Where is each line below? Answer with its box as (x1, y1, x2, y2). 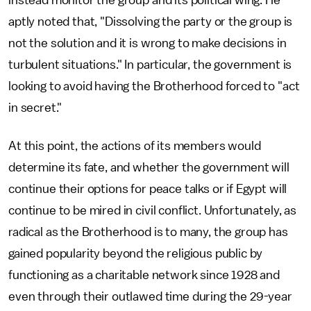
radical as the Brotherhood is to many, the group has (8, 226, 288, 238)
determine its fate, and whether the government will (8, 161, 289, 174)
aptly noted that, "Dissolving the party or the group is (8, 15, 293, 28)
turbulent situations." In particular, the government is (8, 58, 292, 71)
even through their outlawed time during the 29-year (8, 290, 292, 303)
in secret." (8, 101, 62, 114)
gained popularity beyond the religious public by (8, 247, 263, 260)
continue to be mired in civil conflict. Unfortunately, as (8, 204, 296, 217)
